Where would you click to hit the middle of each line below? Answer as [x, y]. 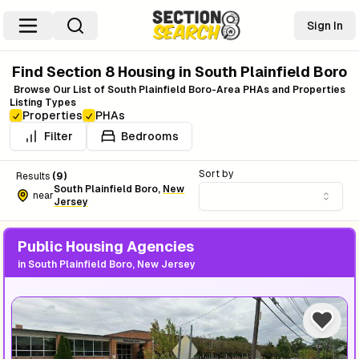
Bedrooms [150, 136]
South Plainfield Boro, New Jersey [112, 264]
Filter [58, 136]
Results [33, 176]
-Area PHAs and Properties [278, 90]
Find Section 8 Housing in [103, 72]
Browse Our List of [61, 90]
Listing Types [43, 103]
